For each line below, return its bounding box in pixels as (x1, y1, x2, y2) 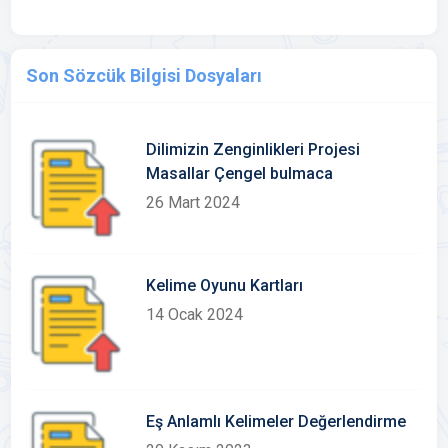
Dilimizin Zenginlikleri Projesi (146, 140, 361, 159)
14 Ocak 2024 (146, 305, 244, 324)
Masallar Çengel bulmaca (146, 164, 334, 183)
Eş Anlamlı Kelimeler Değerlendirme (146, 412, 407, 431)
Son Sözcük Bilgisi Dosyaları (26, 65, 263, 86)
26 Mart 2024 (146, 193, 241, 212)
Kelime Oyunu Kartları (146, 276, 304, 295)
